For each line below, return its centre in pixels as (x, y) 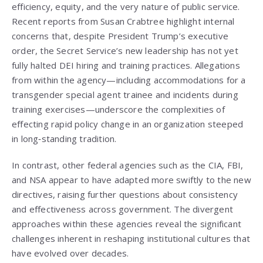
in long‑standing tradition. (64, 139)
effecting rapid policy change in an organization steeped (128, 124)
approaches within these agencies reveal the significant (127, 224)
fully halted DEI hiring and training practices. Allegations (126, 65)
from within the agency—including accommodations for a (129, 80)
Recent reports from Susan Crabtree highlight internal (123, 21)
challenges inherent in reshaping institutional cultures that (131, 239)
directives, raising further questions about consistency (125, 195)
